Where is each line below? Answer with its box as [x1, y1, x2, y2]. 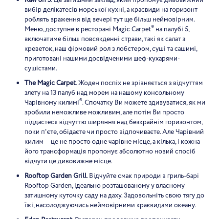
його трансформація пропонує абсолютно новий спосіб [24, 147, 196, 156]
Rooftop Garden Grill [24, 171, 87, 181]
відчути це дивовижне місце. [24, 156, 112, 166]
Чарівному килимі [24, 98, 79, 108]
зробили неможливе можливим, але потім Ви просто [24, 108, 184, 117]
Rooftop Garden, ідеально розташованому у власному [24, 181, 185, 191]
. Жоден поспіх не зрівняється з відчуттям [76, 78, 203, 88]
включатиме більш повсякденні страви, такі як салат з [24, 34, 185, 44]
